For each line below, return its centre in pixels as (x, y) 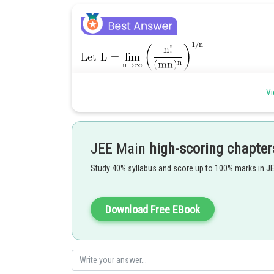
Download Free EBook (153, 209)
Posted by (95, 164)
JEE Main (120, 149)
